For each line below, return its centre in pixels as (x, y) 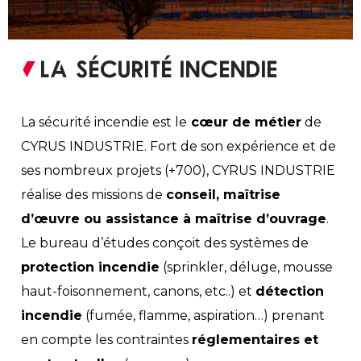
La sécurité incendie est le (104, 122)
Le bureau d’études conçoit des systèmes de (165, 243)
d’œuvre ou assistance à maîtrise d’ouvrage (174, 219)
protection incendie (90, 268)
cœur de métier (244, 122)
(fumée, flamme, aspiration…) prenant (203, 316)
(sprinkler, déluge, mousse (246, 268)
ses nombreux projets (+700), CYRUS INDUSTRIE (178, 171)
